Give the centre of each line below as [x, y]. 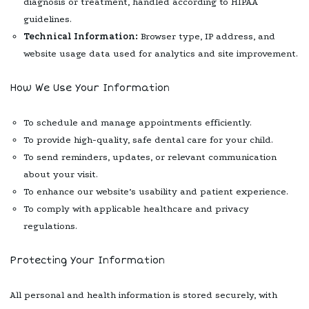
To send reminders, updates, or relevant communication [150, 157]
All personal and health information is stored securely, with [143, 295]
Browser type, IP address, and [207, 36]
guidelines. [48, 19]
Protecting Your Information [87, 260]
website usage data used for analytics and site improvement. [161, 53]
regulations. [50, 226]
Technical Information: [81, 36]
